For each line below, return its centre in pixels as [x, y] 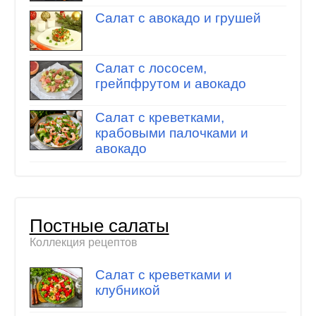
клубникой [127, 290]
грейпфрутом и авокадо [170, 83]
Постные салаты [99, 226]
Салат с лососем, [151, 68]
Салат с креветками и [163, 274]
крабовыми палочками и [171, 133]
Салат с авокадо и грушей [178, 18]
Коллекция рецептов [83, 243]
